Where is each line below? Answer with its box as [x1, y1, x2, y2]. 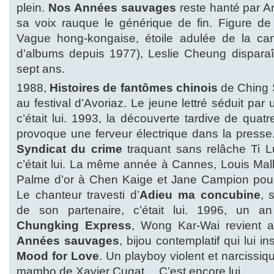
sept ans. [17, 62, 65, 76]
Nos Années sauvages [48, 1, 176, 15]
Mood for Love [17, 250, 99, 263]
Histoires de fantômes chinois [50, 81, 218, 95]
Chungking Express [17, 219, 131, 232]
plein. [17, 1, 48, 15]
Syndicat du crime [17, 143, 122, 156]
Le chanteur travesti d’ [17, 188, 140, 202]
